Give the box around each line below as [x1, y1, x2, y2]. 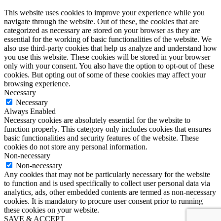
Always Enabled [4, 107, 56, 115]
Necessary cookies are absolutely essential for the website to [4, 115, 190, 124]
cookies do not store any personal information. [4, 142, 147, 151]
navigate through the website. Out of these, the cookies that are [4, 17, 199, 26]
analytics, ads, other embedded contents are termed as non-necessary [4, 187, 216, 196]
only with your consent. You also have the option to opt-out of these [4, 61, 214, 70]
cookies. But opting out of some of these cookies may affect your [4, 70, 206, 79]
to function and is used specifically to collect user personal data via [4, 179, 210, 187]
